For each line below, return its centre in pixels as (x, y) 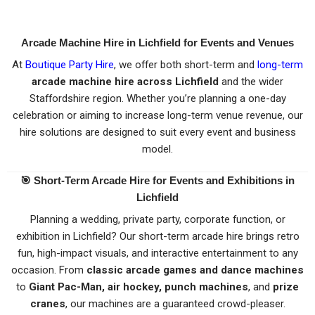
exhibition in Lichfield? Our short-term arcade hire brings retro (157, 237)
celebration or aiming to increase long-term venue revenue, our (157, 116)
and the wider (251, 82)
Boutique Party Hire (70, 65)
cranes (47, 304)
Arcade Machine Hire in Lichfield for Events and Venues (157, 42)
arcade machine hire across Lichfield (125, 82)
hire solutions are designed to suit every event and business (157, 133)
